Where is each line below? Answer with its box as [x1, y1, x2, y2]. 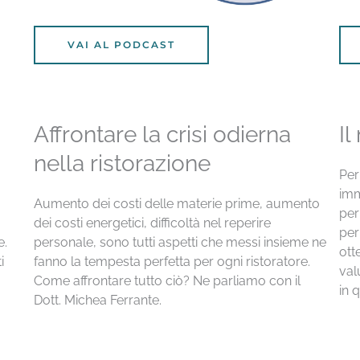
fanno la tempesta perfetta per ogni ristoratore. [33, 253, 310, 269]
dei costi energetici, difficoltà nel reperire [33, 215, 271, 231]
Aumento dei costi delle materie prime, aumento [33, 195, 320, 211]
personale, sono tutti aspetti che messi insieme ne [33, 234, 326, 250]
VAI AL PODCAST [67, 38, 175, 51]
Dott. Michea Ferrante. [33, 292, 170, 308]
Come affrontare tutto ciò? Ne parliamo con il [33, 272, 301, 288]
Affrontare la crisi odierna [33, 121, 291, 148]
